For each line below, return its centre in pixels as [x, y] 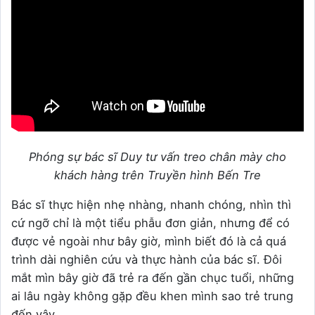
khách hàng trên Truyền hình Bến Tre [157, 175]
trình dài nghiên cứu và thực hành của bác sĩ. [137, 260]
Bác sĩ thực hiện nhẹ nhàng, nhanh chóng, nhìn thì [151, 205]
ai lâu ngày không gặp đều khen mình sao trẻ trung [152, 296]
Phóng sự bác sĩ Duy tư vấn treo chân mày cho [157, 157]
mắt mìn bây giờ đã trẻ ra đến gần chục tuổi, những [153, 278]
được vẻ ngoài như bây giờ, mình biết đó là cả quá [149, 242]
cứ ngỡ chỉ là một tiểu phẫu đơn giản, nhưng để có [150, 223]
